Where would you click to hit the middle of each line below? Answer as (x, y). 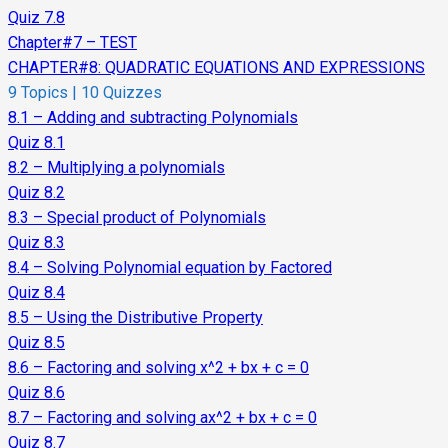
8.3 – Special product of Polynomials (137, 218)
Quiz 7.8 (36, 18)
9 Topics (40, 93)
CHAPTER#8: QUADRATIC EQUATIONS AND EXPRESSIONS (216, 68)
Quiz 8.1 (36, 143)
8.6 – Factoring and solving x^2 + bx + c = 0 (158, 368)
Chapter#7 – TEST (72, 43)
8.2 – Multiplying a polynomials (116, 168)
